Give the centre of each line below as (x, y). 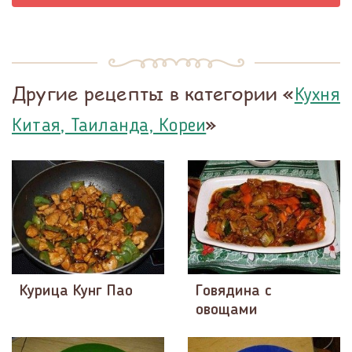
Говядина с (234, 292)
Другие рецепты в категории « (153, 93)
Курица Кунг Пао (76, 292)
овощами (227, 311)
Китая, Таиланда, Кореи (109, 126)
